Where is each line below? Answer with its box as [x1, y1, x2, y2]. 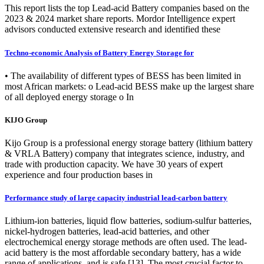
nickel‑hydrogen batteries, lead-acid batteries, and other [5, 226, 209, 237]
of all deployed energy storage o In [5, 91, 134, 102]
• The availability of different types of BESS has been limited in [5, 70, 241, 81]
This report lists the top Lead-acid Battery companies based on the [5, 3, 249, 14]
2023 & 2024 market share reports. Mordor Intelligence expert [5, 14, 235, 24]
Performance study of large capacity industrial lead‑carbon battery [5, 193, 227, 203]
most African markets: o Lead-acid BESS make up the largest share [5, 81, 254, 91]
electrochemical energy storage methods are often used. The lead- [5, 237, 247, 247]
